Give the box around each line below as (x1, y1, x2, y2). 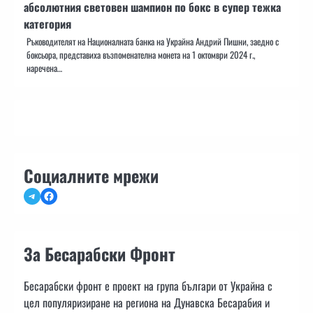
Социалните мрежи (24, 163, 159, 189)
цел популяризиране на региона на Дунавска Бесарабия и (24, 294, 270, 312)
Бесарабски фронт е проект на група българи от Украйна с (24, 277, 272, 295)
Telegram (26, 187, 64, 204)
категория (24, 15, 71, 33)
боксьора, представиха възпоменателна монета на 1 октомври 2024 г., (27, 48, 255, 62)
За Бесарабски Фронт (24, 241, 175, 267)
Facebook (43, 187, 81, 204)
